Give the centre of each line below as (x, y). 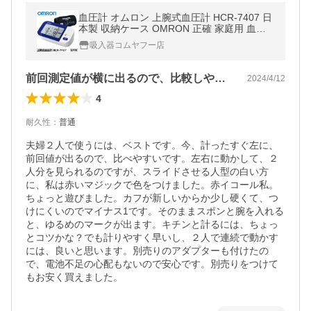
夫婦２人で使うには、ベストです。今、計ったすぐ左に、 (152, 145)
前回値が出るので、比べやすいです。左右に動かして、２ (152, 158)
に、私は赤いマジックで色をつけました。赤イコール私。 (152, 185)
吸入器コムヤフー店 (127, 45)
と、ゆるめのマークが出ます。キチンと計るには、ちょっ (152, 224)
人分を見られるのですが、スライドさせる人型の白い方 (147, 171)
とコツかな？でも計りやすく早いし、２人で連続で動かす (152, 237)
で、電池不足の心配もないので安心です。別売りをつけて (152, 264)
